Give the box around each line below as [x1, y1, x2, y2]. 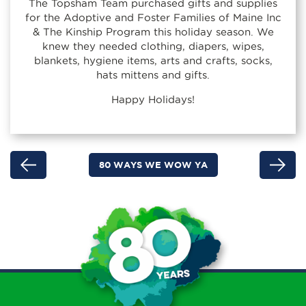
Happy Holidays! [111, 93, 195, 105]
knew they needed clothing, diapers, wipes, [42, 40, 264, 52]
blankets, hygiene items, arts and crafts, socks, [33, 54, 273, 66]
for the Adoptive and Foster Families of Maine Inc [25, 11, 281, 23]
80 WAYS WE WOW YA [98, 159, 208, 170]
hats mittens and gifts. [96, 68, 210, 81]
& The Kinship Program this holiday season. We [32, 25, 274, 38]
